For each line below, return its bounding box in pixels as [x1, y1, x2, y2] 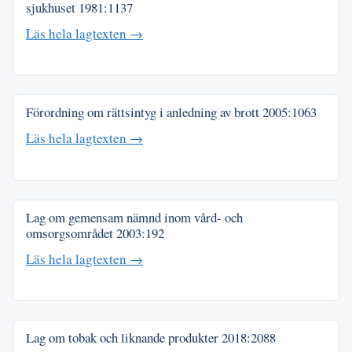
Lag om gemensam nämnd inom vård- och [26, 207, 243, 226]
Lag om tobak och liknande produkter [26, 328, 222, 347]
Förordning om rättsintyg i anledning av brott [26, 103, 262, 122]
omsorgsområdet [26, 223, 116, 242]
